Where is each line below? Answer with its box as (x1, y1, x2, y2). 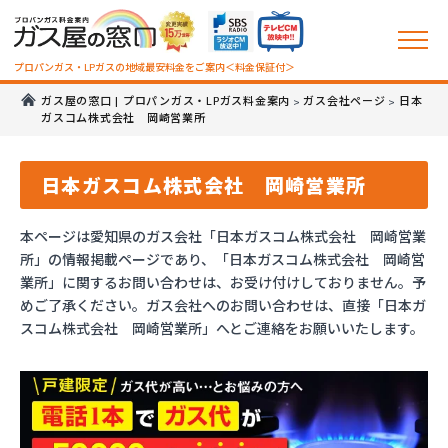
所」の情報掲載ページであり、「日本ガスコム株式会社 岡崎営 (20, 249, 425, 269)
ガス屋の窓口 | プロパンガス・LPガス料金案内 (41, 95, 290, 108)
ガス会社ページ (303, 95, 386, 108)
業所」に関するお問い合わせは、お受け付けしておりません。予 (20, 272, 426, 292)
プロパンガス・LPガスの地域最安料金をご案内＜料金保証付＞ (13, 61, 295, 74)
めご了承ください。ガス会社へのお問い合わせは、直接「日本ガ (20, 295, 426, 315)
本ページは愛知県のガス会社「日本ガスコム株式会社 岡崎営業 (20, 226, 426, 246)
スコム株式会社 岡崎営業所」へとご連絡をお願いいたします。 (20, 318, 424, 338)
